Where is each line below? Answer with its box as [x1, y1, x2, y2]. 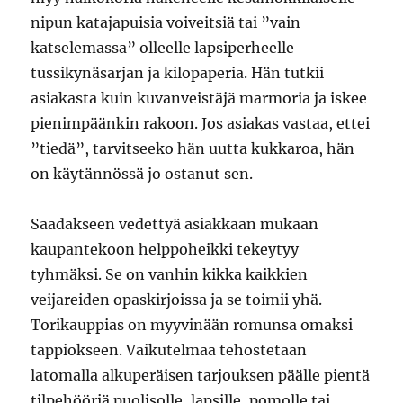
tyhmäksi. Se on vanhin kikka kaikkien [31, 265, 309, 283]
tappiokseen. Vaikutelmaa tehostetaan [31, 341, 308, 359]
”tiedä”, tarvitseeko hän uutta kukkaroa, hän [31, 139, 355, 157]
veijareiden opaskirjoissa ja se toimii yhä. [31, 291, 323, 309]
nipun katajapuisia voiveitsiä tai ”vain [31, 13, 301, 31]
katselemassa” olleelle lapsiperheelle [31, 39, 295, 57]
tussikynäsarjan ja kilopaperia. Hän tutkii [31, 64, 325, 82]
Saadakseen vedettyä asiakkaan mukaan [31, 215, 319, 233]
